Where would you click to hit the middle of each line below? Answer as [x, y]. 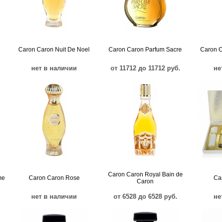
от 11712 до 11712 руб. [145, 68]
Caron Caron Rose [54, 178]
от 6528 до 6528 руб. [145, 196]
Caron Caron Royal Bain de [145, 174]
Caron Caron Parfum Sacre [145, 50]
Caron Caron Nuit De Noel [54, 50]
